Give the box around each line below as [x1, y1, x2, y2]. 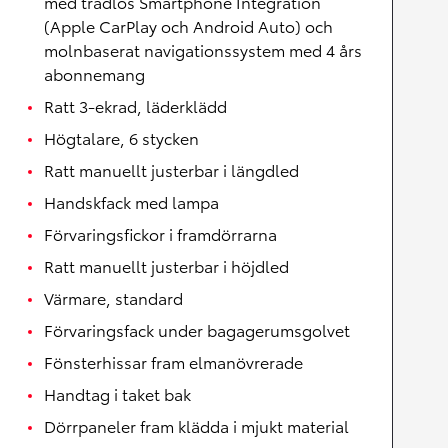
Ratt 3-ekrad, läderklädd [44, 94, 227, 118]
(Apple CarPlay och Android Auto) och [44, 14, 333, 38]
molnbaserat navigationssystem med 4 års [44, 38, 362, 62]
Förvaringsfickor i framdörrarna [44, 222, 277, 246]
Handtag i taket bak [44, 382, 191, 406]
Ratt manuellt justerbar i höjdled [44, 254, 289, 278]
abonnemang [44, 62, 145, 86]
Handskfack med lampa [44, 190, 219, 214]
